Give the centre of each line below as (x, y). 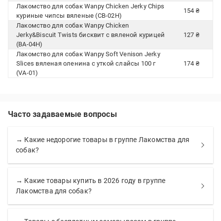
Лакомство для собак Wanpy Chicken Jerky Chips (90, 6)
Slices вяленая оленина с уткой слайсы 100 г (86, 63)
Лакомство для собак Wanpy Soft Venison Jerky (88, 54)
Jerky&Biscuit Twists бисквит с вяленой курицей (91, 35)
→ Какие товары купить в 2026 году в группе (91, 181)
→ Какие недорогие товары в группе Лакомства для (103, 140)
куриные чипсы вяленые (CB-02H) (69, 16)
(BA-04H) (30, 44)
